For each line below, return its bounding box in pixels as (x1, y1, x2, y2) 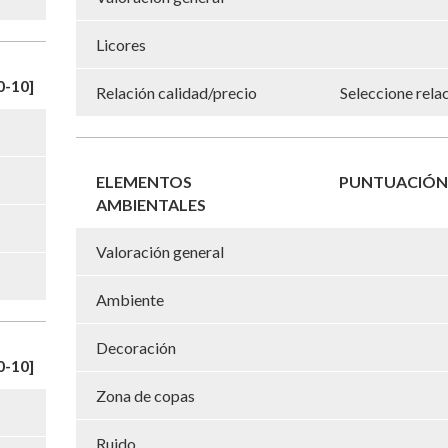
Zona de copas (96, 385, 195, 405)
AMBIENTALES (96, 194, 206, 214)
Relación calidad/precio (96, 82, 257, 102)
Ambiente (96, 289, 164, 309)
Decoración (96, 337, 176, 357)
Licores (96, 34, 146, 54)
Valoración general (96, 241, 224, 261)
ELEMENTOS (96, 171, 192, 191)
